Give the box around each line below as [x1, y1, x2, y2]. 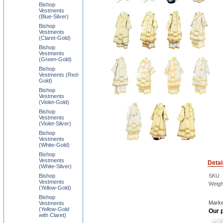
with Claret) [39, 212, 66, 218]
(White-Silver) [39, 163, 72, 169]
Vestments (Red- [39, 72, 80, 78]
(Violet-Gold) [39, 99, 69, 105]
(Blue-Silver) [39, 13, 69, 19]
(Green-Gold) [39, 56, 72, 62]
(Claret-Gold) [39, 35, 71, 41]
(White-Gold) [39, 142, 70, 148]
